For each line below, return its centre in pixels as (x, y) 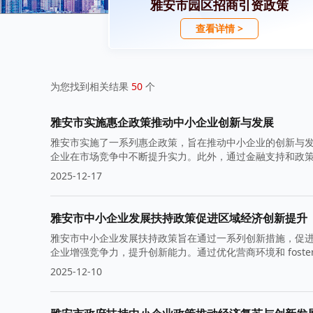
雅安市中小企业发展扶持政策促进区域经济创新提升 (179, 218)
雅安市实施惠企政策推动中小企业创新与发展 (162, 122)
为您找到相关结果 (91, 86)
